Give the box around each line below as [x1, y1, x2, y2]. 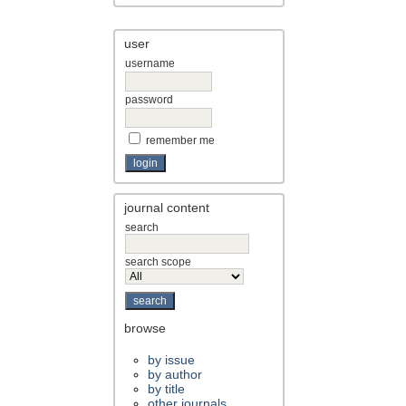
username [125, 56, 176, 70]
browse [124, 320, 167, 335]
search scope [125, 255, 192, 268]
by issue [148, 352, 196, 367]
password [125, 92, 174, 106]
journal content [124, 199, 210, 215]
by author [148, 366, 203, 382]
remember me [146, 133, 216, 147]
